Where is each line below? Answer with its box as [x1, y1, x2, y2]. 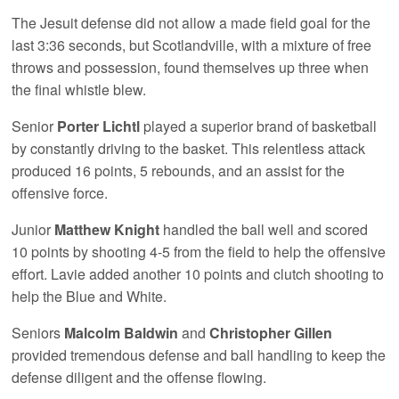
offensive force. [12, 182, 109, 203]
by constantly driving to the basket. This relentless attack [12, 137, 366, 159]
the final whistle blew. [12, 78, 147, 100]
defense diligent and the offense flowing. [12, 366, 267, 387]
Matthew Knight [54, 218, 160, 240]
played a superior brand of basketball [143, 115, 378, 136]
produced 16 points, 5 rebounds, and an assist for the [12, 159, 346, 181]
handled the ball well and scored [159, 218, 369, 240]
